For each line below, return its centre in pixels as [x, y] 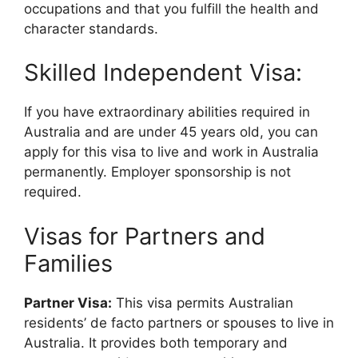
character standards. [91, 28]
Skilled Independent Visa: [163, 72]
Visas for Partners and [145, 236]
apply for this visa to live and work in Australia [171, 152]
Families [68, 263]
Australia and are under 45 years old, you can [171, 132]
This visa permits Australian [203, 302]
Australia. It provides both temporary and [156, 342]
